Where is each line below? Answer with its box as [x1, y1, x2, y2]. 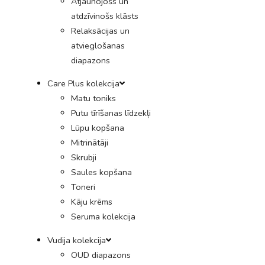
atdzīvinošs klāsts [71, 9, 138, 22]
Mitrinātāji [71, 137, 108, 149]
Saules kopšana [71, 166, 132, 179]
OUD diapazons [71, 248, 131, 261]
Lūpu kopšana [71, 122, 124, 134]
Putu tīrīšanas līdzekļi [71, 107, 151, 119]
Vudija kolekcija [47, 234, 106, 246]
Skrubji [71, 151, 96, 164]
